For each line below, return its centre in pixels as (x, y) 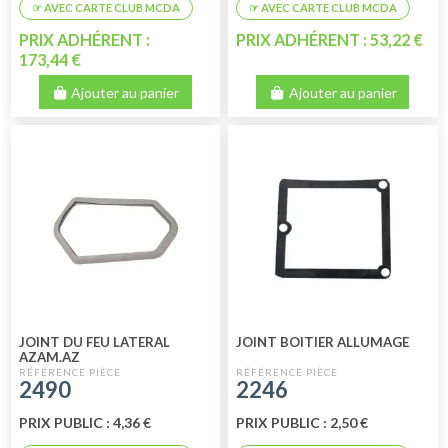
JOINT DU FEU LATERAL (94, 341)
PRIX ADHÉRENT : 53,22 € (330, 39)
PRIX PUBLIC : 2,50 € (302, 423)
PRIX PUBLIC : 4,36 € (84, 423)
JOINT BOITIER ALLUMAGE (323, 341)
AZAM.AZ (49, 356)
